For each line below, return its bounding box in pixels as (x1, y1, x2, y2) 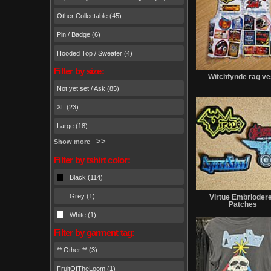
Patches (228, 200, 257, 209)
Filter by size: (54, 66, 104, 77)
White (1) (70, 211, 96, 218)
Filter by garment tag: (54, 227, 135, 238)
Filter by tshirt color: (54, 155, 130, 166)
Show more (54, 137, 90, 145)
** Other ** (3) (57, 246, 97, 253)
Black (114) (70, 173, 103, 181)
